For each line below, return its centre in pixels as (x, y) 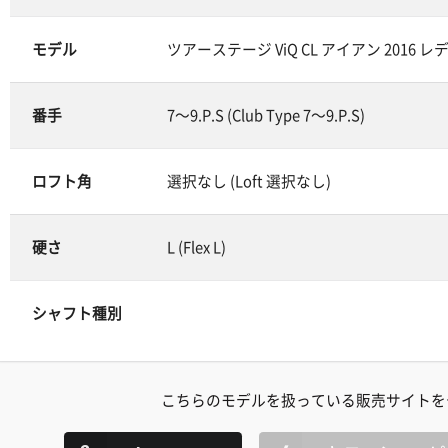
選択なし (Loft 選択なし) (249, 181)
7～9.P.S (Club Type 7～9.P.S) (266, 115)
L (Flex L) (197, 247)
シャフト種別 (77, 313)
